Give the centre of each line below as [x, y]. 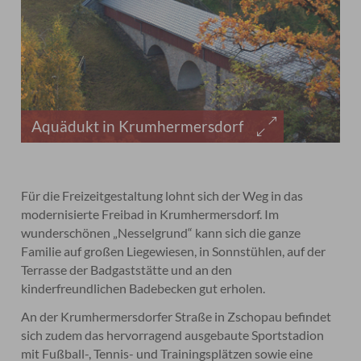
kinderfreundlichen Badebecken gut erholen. [143, 288]
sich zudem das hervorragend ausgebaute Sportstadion [173, 334]
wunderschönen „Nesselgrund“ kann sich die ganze [161, 232]
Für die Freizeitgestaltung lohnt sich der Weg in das [162, 195]
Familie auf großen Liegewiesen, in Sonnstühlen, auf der [174, 251]
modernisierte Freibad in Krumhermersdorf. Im [150, 214]
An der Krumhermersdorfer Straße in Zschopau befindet [176, 316]
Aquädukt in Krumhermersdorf [138, 127]
